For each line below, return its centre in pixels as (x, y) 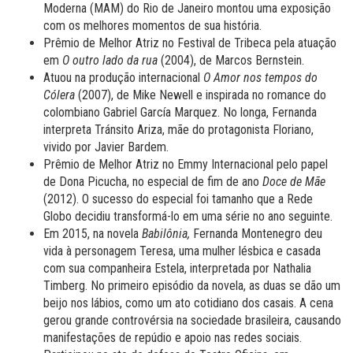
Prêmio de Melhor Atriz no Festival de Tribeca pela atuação (190, 43)
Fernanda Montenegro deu (256, 233)
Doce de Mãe (294, 181)
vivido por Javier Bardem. (106, 147)
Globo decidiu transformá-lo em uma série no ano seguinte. (188, 216)
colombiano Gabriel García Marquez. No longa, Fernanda (180, 112)
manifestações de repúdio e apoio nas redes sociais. (173, 337)
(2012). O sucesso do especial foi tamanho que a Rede (178, 199)
